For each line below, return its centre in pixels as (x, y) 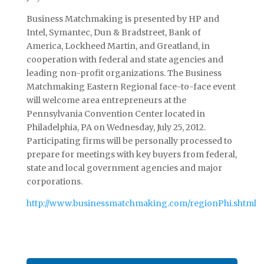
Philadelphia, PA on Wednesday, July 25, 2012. (116, 127)
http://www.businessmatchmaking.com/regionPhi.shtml (141, 203)
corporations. (54, 181)
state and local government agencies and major (124, 168)
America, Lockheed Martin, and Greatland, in (118, 46)
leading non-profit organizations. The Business (124, 73)
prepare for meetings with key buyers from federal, (131, 154)
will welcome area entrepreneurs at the (106, 100)
